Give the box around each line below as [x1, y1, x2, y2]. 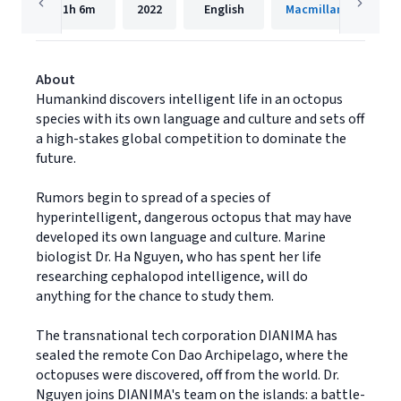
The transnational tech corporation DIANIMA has [36, 326, 337, 346]
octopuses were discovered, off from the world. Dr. [36, 365, 339, 385]
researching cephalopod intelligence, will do [36, 267, 308, 286]
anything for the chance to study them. [36, 286, 274, 306]
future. [36, 149, 76, 168]
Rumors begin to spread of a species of [36, 188, 270, 208]
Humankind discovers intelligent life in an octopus [36, 90, 343, 109]
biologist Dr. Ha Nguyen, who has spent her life [36, 247, 321, 267]
